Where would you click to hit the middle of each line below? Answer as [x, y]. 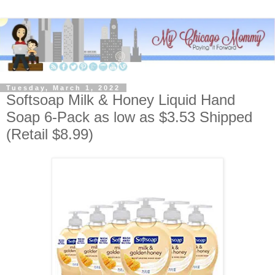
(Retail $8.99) [50, 134]
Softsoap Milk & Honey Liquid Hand [121, 100]
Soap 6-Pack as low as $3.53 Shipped [129, 117]
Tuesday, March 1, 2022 [63, 88]
